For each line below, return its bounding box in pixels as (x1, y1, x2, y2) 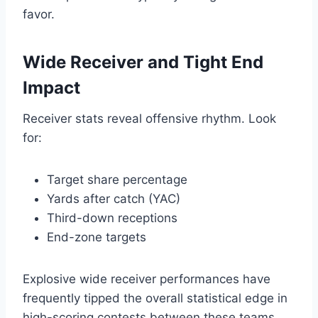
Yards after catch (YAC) (47, 192, 180, 207)
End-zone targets (47, 230, 146, 245)
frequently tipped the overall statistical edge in (23, 291, 287, 306)
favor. (23, 7, 55, 22)
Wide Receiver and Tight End (23, 52, 263, 73)
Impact (23, 77, 80, 99)
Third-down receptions (47, 211, 177, 226)
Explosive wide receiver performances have (23, 272, 270, 287)
